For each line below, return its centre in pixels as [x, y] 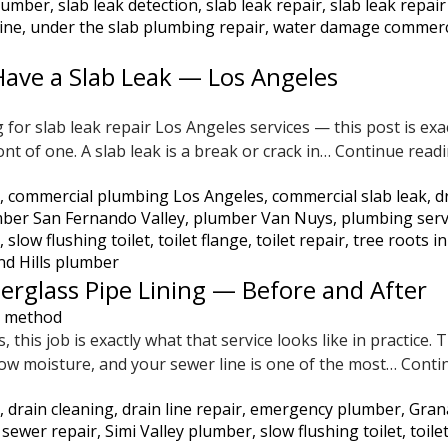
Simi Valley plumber [178, 431]
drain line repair [182, 409]
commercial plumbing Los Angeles [136, 196]
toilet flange [203, 240]
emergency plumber [325, 409]
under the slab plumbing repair [147, 27]
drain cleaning [61, 409]
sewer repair [49, 431]
